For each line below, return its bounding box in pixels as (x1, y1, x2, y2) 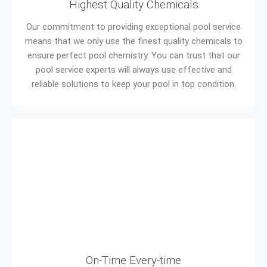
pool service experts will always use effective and (35, 64, 232, 76)
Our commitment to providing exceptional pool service (26, 21, 241, 33)
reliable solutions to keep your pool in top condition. (31, 79, 236, 90)
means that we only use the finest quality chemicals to (24, 36, 243, 47)
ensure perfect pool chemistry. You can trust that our (27, 50, 240, 61)
